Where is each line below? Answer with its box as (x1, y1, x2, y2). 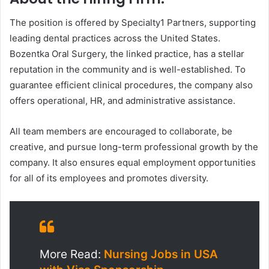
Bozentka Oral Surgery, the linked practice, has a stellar (10, 48, 244, 60)
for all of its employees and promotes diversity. (10, 172, 208, 184)
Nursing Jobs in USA (104, 247, 218, 262)
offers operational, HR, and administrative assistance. (10, 95, 235, 107)
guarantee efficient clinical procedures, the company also (10, 79, 253, 91)
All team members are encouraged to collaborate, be (10, 125, 232, 138)
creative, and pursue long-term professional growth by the (10, 141, 258, 153)
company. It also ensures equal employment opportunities (10, 157, 256, 169)
